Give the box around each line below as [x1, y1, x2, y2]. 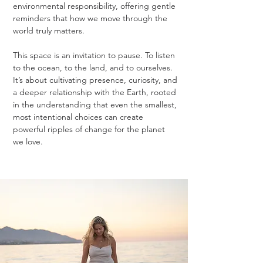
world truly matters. [13, 25, 85, 36]
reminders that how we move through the [13, 13, 167, 23]
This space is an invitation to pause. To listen [13, 50, 175, 60]
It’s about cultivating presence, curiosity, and [13, 75, 177, 85]
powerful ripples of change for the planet [13, 124, 165, 134]
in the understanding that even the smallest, [13, 99, 177, 110]
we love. [13, 136, 43, 147]
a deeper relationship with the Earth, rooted [13, 87, 176, 97]
